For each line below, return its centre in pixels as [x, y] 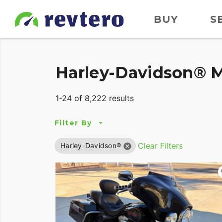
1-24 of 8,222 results [95, 98]
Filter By [73, 123]
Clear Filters [160, 146]
